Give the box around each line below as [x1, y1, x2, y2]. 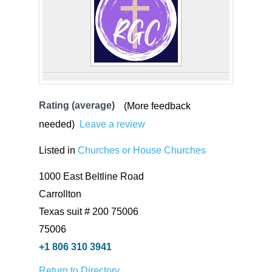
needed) [38, 118, 75, 130]
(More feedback [123, 100, 191, 111]
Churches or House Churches [77, 144, 206, 155]
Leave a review [79, 118, 145, 130]
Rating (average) [38, 99, 115, 110]
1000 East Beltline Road [38, 170, 144, 182]
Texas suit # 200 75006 [38, 205, 138, 217]
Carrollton [38, 188, 81, 199]
